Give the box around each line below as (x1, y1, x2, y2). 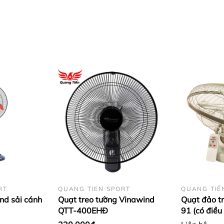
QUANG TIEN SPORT (58, 185, 130, 193)
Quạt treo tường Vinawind (58, 194, 154, 205)
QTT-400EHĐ (58, 205, 108, 216)
